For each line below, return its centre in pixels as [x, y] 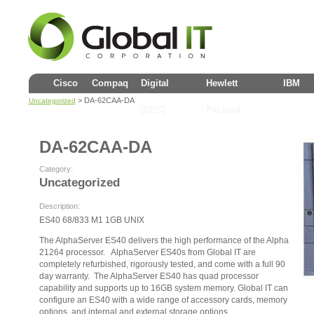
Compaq [110, 83]
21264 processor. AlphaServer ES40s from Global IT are [147, 252]
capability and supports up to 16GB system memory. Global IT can [163, 288]
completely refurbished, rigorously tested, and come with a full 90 [162, 264]
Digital [155, 83]
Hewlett [221, 83]
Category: [56, 169]
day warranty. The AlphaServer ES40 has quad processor [149, 276]
